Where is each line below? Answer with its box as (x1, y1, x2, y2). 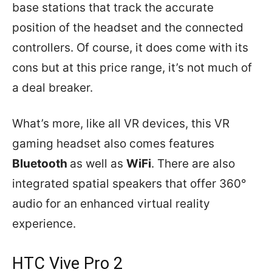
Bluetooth (12, 157, 70, 171)
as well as (70, 157, 126, 171)
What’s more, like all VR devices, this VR (12, 117, 229, 131)
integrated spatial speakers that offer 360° (12, 177, 246, 191)
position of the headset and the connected (12, 21, 243, 35)
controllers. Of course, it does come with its (12, 41, 248, 55)
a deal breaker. (12, 81, 96, 95)
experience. (12, 217, 79, 231)
